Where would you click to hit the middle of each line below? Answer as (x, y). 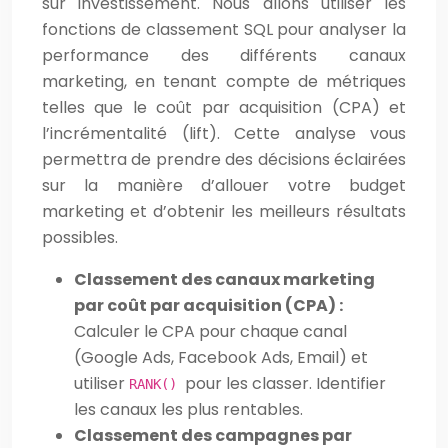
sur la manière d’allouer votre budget (224, 185)
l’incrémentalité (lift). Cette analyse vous (224, 133)
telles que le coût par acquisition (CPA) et (224, 107)
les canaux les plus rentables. (188, 409)
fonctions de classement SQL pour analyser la (224, 29)
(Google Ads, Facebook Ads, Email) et (221, 357)
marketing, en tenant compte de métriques (224, 81)
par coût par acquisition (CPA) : (208, 305)
